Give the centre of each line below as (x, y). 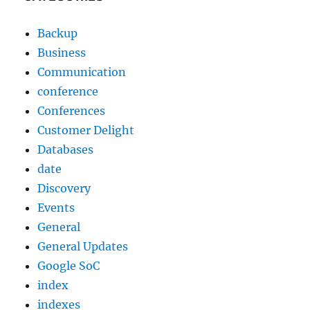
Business (62, 53)
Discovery (64, 189)
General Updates (83, 247)
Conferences (72, 111)
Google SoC (69, 266)
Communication (82, 72)
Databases (66, 150)
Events (56, 208)
